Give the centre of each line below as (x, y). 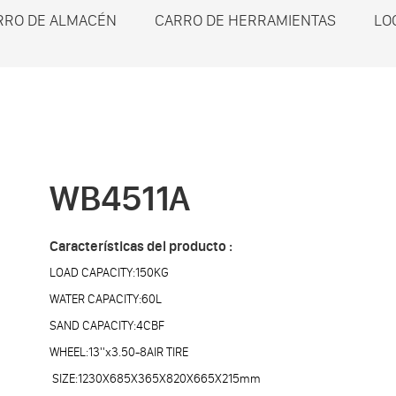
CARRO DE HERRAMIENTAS (245, 20)
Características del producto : (141, 246)
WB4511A (120, 198)
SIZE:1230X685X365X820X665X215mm (155, 379)
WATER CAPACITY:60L (106, 299)
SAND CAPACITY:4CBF (107, 326)
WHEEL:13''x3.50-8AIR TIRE (119, 352)
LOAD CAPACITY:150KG (109, 273)
